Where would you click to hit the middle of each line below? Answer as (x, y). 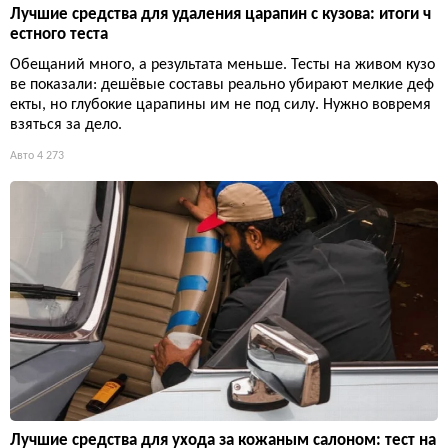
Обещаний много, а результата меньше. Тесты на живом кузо (222, 64)
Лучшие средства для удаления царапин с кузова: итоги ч (220, 14)
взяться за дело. (66, 124)
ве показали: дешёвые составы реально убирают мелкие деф (222, 84)
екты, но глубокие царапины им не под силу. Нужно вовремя (220, 104)
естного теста (59, 34)
